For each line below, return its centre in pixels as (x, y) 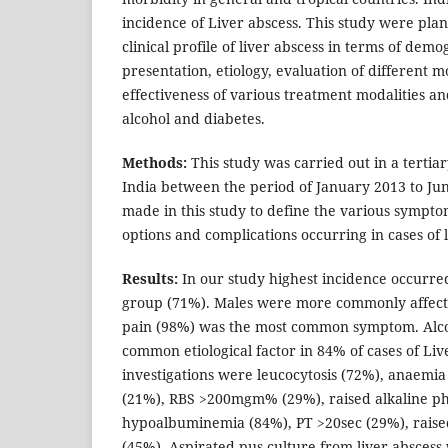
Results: (152, 279)
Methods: (154, 163)
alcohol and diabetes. (193, 119)
